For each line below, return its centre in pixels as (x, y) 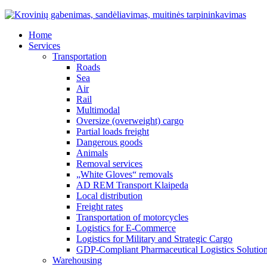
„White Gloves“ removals (125, 174)
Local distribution (109, 196)
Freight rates (100, 207)
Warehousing (77, 260)
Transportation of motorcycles (132, 217)
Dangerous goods (109, 142)
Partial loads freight (113, 131)
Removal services (109, 164)
